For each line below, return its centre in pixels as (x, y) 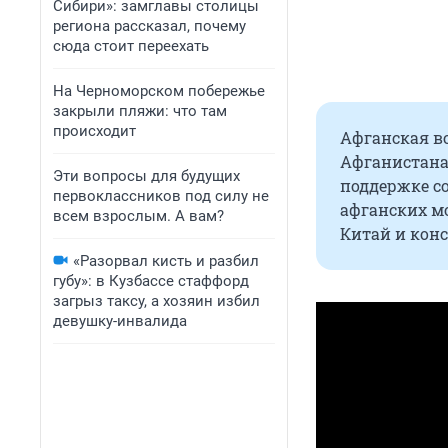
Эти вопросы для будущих (146, 176)
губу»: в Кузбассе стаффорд (151, 281)
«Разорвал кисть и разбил (166, 261)
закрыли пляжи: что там (140, 111)
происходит (94, 131)
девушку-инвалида (120, 321)
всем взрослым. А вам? (138, 216)
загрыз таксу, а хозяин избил (156, 301)
